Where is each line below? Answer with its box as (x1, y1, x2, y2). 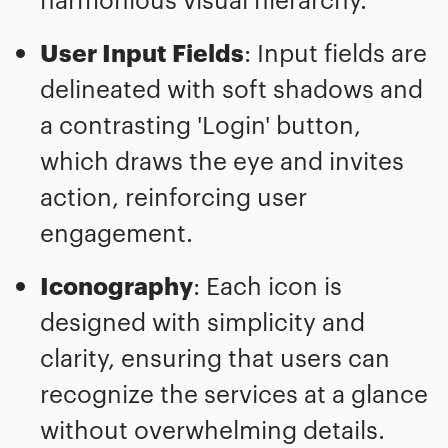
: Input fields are (244, 36, 427, 68)
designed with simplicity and (40, 305, 365, 337)
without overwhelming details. (40, 413, 385, 445)
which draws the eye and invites (40, 144, 404, 176)
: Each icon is (193, 269, 342, 301)
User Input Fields (40, 34, 244, 68)
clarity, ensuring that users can (40, 341, 390, 373)
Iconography (40, 267, 193, 301)
